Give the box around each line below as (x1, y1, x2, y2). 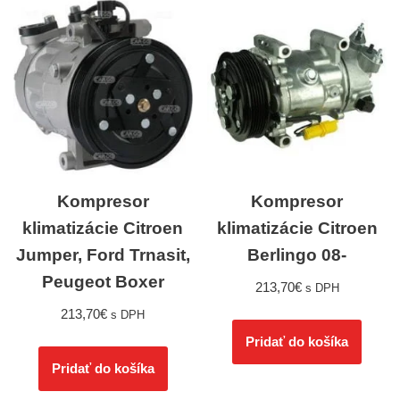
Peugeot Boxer (41, 272, 164, 292)
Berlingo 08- (247, 246, 347, 265)
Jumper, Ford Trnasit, (15, 246, 190, 265)
